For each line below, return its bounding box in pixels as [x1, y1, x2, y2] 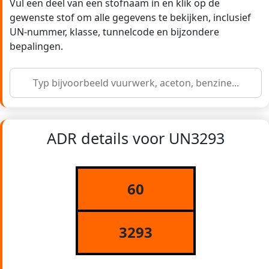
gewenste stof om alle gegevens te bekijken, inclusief [10, 11, 251, 25]
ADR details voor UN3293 [47, 128, 225, 149]
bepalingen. [10, 40, 63, 53]
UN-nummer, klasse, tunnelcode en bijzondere [10, 25, 219, 39]
